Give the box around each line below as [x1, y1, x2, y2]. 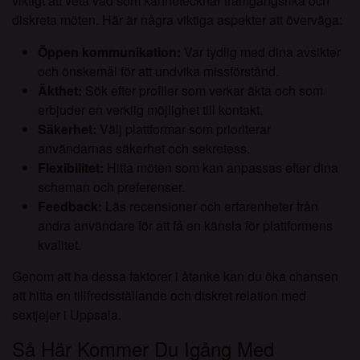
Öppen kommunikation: [38, 43, 181, 62]
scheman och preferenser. [38, 178, 185, 197]
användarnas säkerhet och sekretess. [38, 139, 250, 158]
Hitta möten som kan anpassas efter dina [104, 158, 338, 178]
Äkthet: [38, 81, 82, 100]
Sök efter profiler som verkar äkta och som [82, 81, 323, 100]
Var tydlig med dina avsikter [181, 43, 341, 62]
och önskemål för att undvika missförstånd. [38, 62, 279, 81]
